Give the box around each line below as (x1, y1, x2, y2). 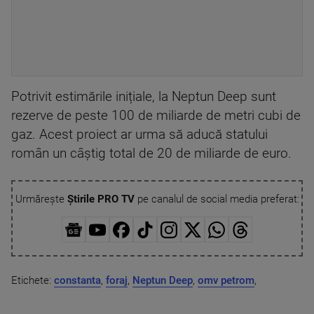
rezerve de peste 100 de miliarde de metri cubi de (11, 108, 301, 123)
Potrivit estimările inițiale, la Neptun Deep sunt (11, 89, 276, 104)
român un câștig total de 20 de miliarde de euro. (11, 146, 292, 161)
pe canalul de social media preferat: (134, 193, 299, 205)
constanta (54, 273, 101, 287)
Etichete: (11, 273, 54, 287)
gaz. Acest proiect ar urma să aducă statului (11, 127, 268, 142)
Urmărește (15, 193, 67, 205)
